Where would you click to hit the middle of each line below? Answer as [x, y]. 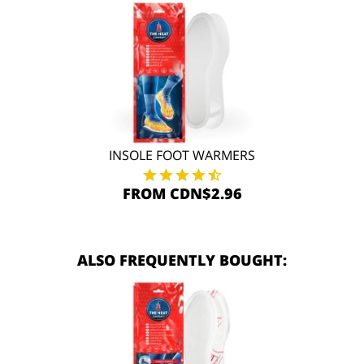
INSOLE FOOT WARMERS [182, 155]
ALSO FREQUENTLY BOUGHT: [182, 260]
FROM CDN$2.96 [182, 193]
